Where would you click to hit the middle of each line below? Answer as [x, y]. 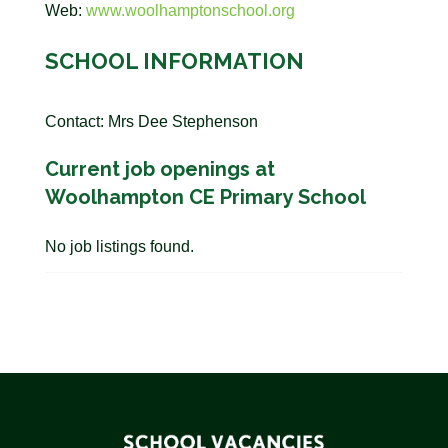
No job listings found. [119, 246]
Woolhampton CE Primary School [205, 197]
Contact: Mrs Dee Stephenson [151, 121]
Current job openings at [159, 169]
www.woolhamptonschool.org [190, 10]
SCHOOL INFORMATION [174, 61]
